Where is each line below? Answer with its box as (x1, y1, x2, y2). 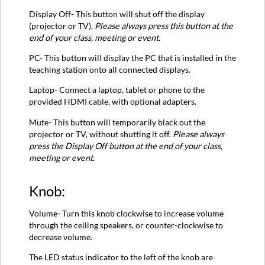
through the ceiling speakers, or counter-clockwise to (29, 220, 223, 231)
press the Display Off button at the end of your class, (29, 140, 222, 151)
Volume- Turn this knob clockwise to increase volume (29, 208, 224, 219)
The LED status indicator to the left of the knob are (29, 252, 213, 263)
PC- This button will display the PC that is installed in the (29, 52, 236, 63)
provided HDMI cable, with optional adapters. (29, 96, 196, 107)
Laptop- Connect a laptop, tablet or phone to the (29, 85, 205, 95)
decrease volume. (29, 232, 92, 243)
